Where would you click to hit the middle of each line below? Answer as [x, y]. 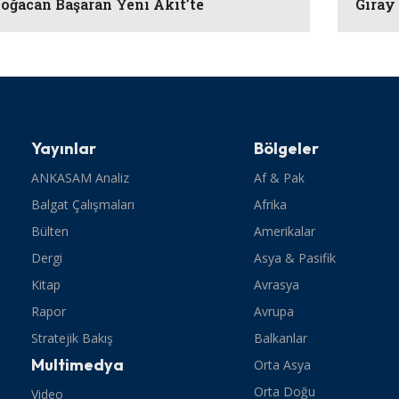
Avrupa [274, 311]
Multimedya [78, 364]
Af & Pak [280, 177]
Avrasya [277, 284]
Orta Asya [283, 364]
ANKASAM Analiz [81, 177]
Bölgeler [287, 148]
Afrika [271, 204]
